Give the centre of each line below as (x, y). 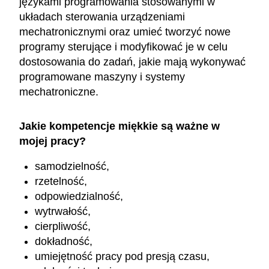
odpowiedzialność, (79, 197)
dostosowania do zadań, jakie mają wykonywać (132, 62)
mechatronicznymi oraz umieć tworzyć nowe (125, 32)
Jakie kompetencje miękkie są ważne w (119, 126)
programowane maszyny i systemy (102, 77)
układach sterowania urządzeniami (102, 17)
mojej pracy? (53, 141)
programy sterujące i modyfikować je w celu (123, 47)
